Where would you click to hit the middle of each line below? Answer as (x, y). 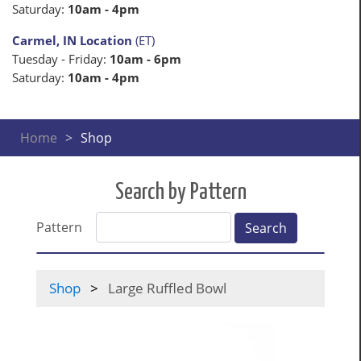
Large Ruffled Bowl (166, 288)
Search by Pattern (180, 192)
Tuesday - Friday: (61, 58)
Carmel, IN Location (72, 40)
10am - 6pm (145, 58)
